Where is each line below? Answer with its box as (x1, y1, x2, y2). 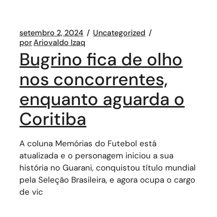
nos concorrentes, (19, 68, 168, 91)
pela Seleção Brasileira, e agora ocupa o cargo (19, 174, 196, 185)
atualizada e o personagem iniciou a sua (19, 150, 174, 161)
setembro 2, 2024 (19, 28, 84, 38)
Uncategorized (93, 28, 146, 38)
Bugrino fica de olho (19, 48, 183, 71)
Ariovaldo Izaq (33, 37, 86, 47)
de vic (19, 186, 44, 197)
